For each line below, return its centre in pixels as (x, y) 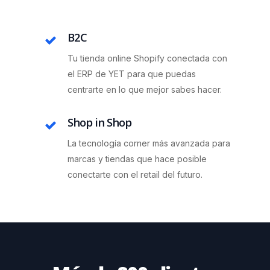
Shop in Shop (100, 122)
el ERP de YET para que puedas (132, 74)
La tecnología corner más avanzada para (149, 143)
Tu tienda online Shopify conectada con (148, 58)
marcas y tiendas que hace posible (137, 159)
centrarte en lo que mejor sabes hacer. (145, 89)
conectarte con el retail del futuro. (135, 174)
